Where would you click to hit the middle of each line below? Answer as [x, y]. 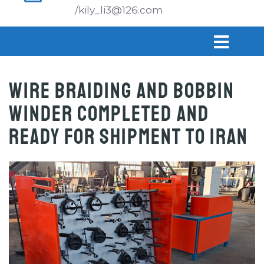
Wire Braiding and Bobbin [122, 91]
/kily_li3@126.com [119, 10]
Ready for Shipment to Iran [128, 137]
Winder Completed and [109, 114]
